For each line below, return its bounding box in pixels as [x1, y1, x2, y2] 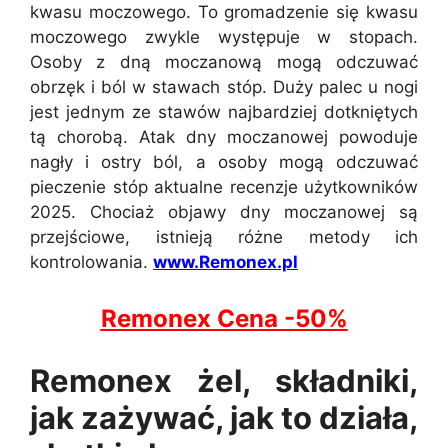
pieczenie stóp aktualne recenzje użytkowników [30, 177, 418, 197]
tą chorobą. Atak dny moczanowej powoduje [30, 127, 418, 147]
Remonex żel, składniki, [30, 362, 418, 399]
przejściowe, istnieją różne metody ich [30, 227, 418, 247]
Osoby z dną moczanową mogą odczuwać [30, 52, 418, 72]
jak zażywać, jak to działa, [30, 399, 418, 436]
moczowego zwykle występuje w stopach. [30, 27, 418, 47]
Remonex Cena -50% [100, 303, 348, 333]
